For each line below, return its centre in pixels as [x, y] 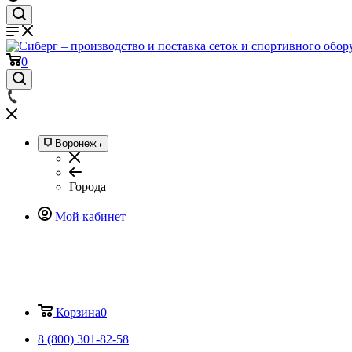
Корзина [78, 313]
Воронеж [76, 144]
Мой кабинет [90, 217]
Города [88, 187]
